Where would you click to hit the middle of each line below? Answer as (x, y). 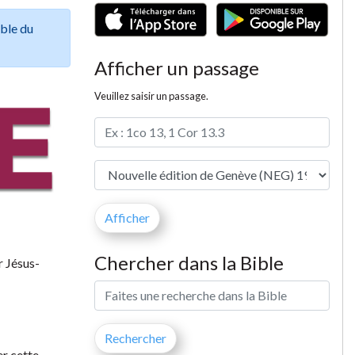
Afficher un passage (176, 67)
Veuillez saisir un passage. (151, 95)
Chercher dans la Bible (189, 262)
